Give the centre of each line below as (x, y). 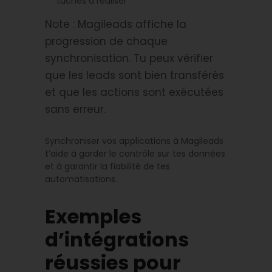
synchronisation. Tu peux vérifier (129, 58)
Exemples (93, 216)
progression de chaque (106, 41)
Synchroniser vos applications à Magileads (134, 141)
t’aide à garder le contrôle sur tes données (135, 153)
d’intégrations (117, 239)
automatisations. (81, 179)
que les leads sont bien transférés (134, 75)
